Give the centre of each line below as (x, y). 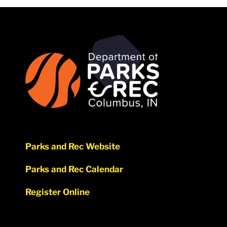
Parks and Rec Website (72, 146)
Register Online (57, 192)
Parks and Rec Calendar (74, 169)
